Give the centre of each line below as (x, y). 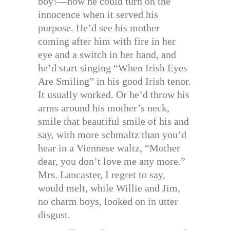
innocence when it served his (98, 15)
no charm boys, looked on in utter (108, 202)
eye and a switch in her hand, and (107, 55)
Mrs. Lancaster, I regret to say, (102, 175)
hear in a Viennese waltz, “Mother (109, 148)
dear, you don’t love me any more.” (112, 161)
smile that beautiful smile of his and (113, 121)
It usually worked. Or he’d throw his (114, 95)
